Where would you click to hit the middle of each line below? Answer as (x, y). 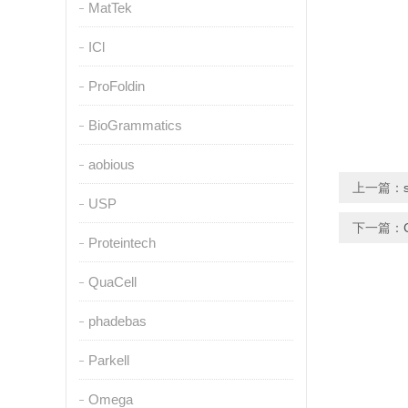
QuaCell (112, 282)
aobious (111, 164)
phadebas (117, 321)
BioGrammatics (135, 125)
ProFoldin (116, 86)
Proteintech (122, 243)
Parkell (108, 360)
